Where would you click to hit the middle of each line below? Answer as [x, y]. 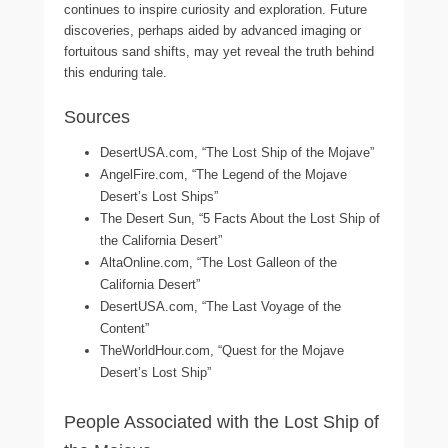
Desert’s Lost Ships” [159, 196]
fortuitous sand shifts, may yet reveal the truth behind [219, 51]
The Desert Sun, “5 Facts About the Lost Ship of [240, 218]
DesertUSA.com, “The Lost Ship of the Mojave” [237, 152]
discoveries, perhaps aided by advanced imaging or [212, 30]
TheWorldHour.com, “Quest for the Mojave [222, 350]
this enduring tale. [115, 72]
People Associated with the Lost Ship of [221, 421]
